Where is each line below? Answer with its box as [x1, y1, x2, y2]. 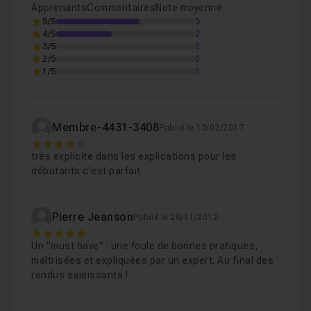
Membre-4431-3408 [52, 121, 159, 134]
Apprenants [31, 2, 87, 13]
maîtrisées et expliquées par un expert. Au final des [31, 255, 274, 266]
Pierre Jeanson [52, 210, 133, 224]
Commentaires [87, 2, 155, 13]
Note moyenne [155, 2, 222, 13]
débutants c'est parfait [31, 165, 141, 176]
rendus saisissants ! [31, 269, 128, 280]
